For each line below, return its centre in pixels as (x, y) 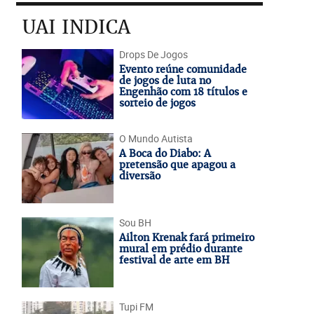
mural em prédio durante (180, 249)
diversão (139, 176)
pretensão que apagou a (177, 165)
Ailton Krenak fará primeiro (186, 238)
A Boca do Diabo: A (165, 153)
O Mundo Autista (156, 138)
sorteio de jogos (157, 103)
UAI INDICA (76, 27)
